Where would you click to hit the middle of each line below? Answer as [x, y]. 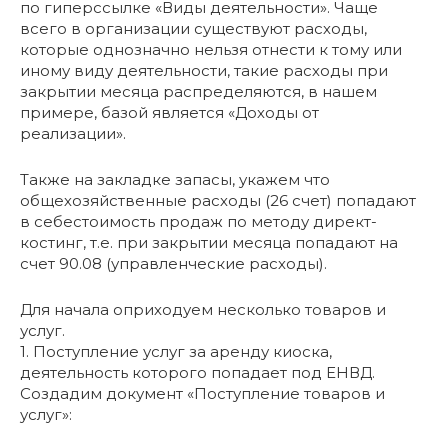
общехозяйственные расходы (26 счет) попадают [218, 200]
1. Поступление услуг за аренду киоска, [176, 351]
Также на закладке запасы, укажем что [175, 179]
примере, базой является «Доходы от [169, 112]
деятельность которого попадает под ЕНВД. [197, 372]
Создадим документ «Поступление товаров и [202, 393]
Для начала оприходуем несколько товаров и [203, 309]
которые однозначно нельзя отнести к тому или [211, 49]
